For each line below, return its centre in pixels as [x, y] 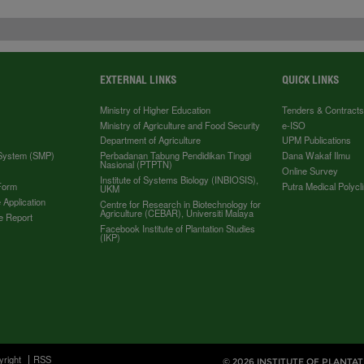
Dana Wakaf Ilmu [316, 156]
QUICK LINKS [311, 79]
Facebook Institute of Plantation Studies [178, 228]
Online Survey [310, 171]
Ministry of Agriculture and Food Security [180, 125]
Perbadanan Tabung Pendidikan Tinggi [176, 156]
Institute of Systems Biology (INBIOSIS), [180, 180]
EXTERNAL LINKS [139, 79]
